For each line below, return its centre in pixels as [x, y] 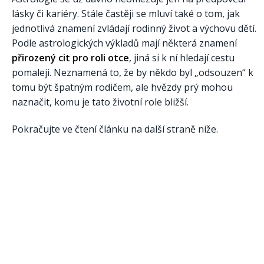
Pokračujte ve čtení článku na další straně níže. [115, 129]
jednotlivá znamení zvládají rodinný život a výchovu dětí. [134, 29]
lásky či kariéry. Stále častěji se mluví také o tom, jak [126, 14]
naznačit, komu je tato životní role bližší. [100, 102]
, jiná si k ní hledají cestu [182, 58]
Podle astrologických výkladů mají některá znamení [124, 43]
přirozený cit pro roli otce [70, 58]
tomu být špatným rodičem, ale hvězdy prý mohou [122, 88]
